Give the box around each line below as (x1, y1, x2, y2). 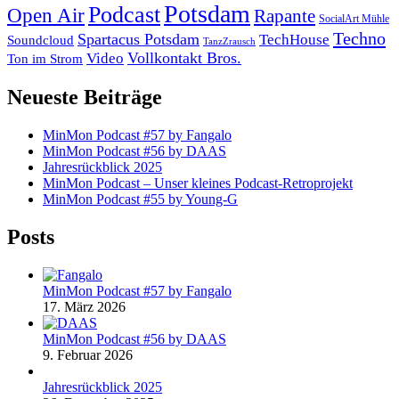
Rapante (254, 5, 315, 28)
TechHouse (259, 31, 330, 49)
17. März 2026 (43, 299, 126, 314)
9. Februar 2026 (43, 347, 133, 362)
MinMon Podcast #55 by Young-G (43, 191, 238, 208)
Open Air (7, 4, 85, 28)
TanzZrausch (203, 37, 256, 47)
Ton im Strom (7, 52, 83, 67)
